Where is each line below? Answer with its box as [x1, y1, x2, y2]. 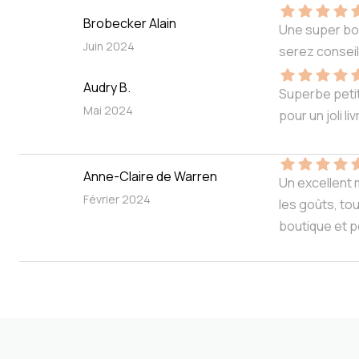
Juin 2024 [83, 38, 135, 54]
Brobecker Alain [83, 14, 176, 32]
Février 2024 [83, 191, 151, 207]
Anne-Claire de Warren [83, 167, 217, 185]
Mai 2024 [83, 102, 133, 118]
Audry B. [83, 78, 131, 96]
